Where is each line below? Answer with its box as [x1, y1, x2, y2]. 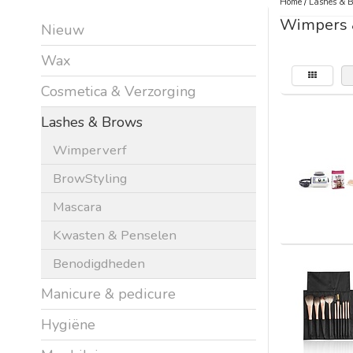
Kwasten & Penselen [53, 225, 176, 244]
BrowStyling [53, 169, 127, 188]
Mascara [53, 197, 102, 216]
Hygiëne [41, 314, 95, 334]
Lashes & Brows [41, 112, 143, 132]
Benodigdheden [53, 254, 145, 273]
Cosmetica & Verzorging [41, 81, 196, 101]
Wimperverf [53, 140, 127, 159]
